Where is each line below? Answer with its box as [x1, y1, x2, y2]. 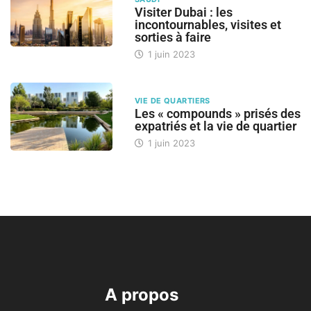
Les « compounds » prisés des [134, 106, 301, 121]
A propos [105, 285, 178, 305]
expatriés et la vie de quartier [134, 119, 296, 134]
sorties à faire [134, 30, 211, 45]
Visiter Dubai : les [134, 5, 233, 20]
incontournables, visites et [134, 17, 281, 33]
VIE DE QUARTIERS [134, 96, 210, 106]
